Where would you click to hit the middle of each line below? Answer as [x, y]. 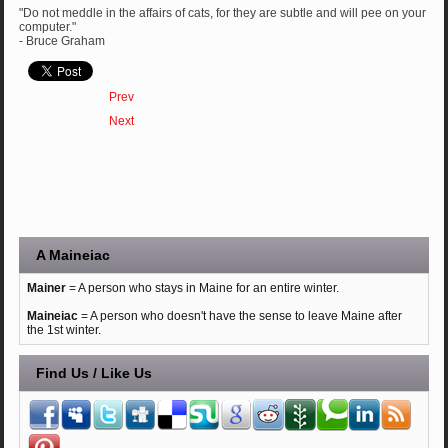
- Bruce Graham [62, 40]
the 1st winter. [64, 329]
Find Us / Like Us [94, 372]
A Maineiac [73, 254]
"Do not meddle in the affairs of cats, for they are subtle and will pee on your [223, 12]
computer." [48, 26]
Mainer [48, 287]
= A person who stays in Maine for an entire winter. [204, 287]
